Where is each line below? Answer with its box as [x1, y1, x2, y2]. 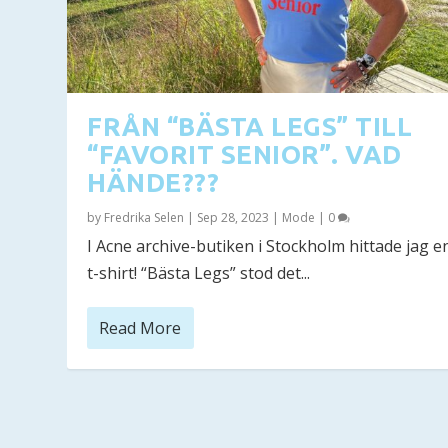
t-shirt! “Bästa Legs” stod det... [87, 261, 311, 284]
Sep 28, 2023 [197, 208, 270, 226]
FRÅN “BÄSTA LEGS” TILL [87, 111, 413, 141]
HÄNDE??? [87, 167, 220, 197]
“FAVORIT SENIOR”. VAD [87, 139, 402, 169]
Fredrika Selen [104, 208, 185, 226]
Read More [99, 316, 182, 339]
